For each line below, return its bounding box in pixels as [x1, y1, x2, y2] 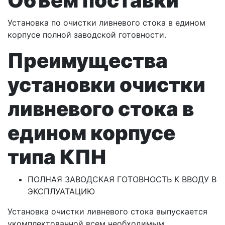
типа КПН [8, 145, 106, 170]
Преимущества [8, 48, 168, 73]
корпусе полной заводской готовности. [8, 30, 166, 40]
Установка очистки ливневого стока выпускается [8, 206, 207, 217]
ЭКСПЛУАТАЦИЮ [28, 186, 95, 197]
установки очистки [8, 72, 205, 97]
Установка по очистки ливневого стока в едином [8, 18, 205, 28]
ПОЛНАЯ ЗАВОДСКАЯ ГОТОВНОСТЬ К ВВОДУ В [28, 174, 216, 185]
